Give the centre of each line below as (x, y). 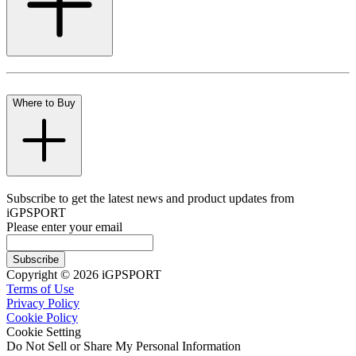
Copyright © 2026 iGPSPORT (84, 275)
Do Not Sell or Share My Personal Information (124, 346)
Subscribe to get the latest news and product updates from (150, 199)
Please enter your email (64, 227)
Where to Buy (44, 103)
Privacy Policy (43, 304)
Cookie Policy (42, 318)
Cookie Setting (44, 332)
